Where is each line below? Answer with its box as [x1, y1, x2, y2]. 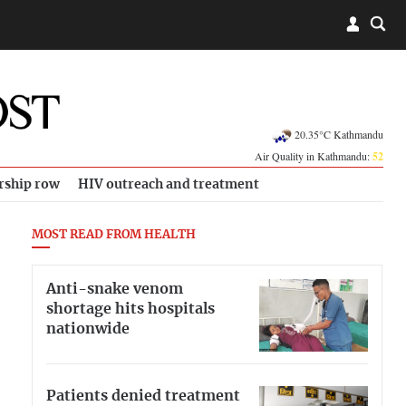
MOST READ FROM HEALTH [32, 229, 196, 241]
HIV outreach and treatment [78, 178, 259, 191]
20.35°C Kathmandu [295, 126, 383, 141]
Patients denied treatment [46, 388, 240, 403]
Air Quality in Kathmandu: [255, 149, 372, 163]
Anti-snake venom [46, 281, 183, 296]
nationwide [46, 321, 130, 336]
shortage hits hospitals [46, 301, 215, 316]
